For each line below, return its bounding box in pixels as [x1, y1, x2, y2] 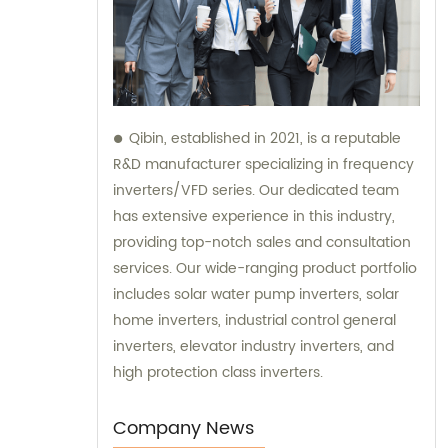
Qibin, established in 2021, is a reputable [129, 127, 401, 151]
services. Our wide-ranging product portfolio [113, 257, 417, 281]
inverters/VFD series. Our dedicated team [113, 179, 399, 203]
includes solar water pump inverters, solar [113, 283, 399, 307]
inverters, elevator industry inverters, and [113, 335, 394, 359]
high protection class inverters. [113, 361, 323, 385]
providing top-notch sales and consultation [113, 231, 411, 255]
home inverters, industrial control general [113, 309, 396, 333]
